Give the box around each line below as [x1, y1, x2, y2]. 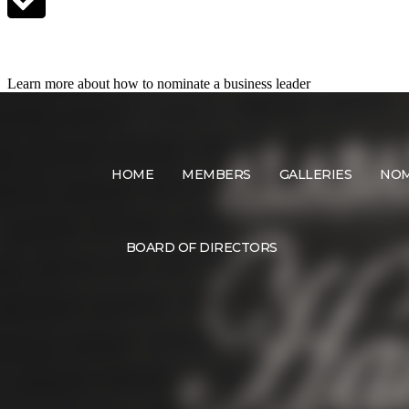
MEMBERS [182, 165, 251, 183]
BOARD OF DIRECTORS [125, 238, 278, 256]
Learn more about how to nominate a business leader [7, 75, 310, 91]
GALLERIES [278, 165, 351, 183]
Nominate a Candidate [7, 38, 177, 58]
